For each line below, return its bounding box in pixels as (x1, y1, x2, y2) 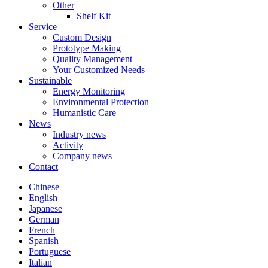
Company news (53, 150, 112, 161)
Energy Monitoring (53, 86, 125, 96)
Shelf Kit (77, 10, 111, 21)
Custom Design (53, 32, 111, 42)
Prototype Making (53, 42, 121, 53)
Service (29, 21, 57, 32)
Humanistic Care (53, 107, 116, 118)
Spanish (29, 235, 59, 246)
